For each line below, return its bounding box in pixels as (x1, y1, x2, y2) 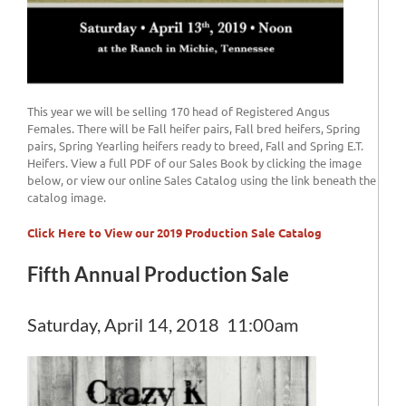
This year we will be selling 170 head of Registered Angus (27, 103, 330, 120)
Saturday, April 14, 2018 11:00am (27, 314, 298, 336)
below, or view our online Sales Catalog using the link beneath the (27, 172, 376, 188)
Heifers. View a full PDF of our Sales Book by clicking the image (27, 155, 362, 171)
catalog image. (27, 189, 106, 206)
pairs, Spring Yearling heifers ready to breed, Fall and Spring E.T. (27, 138, 363, 154)
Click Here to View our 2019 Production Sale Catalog (27, 225, 322, 241)
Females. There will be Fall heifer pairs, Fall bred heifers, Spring (27, 121, 361, 137)
